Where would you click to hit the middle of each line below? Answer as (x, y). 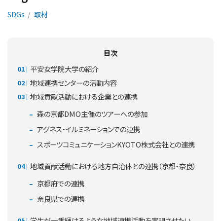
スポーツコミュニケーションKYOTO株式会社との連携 (115, 145)
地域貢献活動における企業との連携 (84, 97)
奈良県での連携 (60, 199)
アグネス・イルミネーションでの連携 (88, 129)
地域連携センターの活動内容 (74, 83)
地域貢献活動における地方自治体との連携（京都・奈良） (113, 166)
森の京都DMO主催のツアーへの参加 (92, 114)
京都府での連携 (60, 184)
